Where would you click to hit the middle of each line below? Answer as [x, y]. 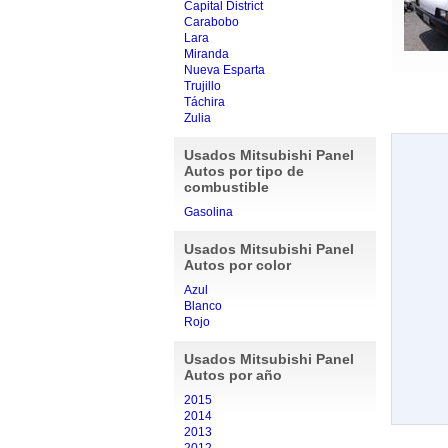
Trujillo [202, 86]
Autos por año [232, 375]
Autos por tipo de [243, 171]
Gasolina [208, 212]
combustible [226, 187]
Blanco [202, 306]
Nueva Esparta [224, 70]
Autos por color [237, 265]
